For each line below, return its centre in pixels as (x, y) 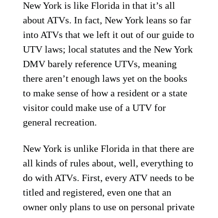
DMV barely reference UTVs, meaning (100, 64)
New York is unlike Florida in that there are (109, 148)
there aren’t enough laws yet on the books (105, 78)
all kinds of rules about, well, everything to (108, 163)
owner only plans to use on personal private (109, 207)
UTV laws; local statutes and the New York (108, 49)
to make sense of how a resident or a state (105, 93)
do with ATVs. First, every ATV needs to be (109, 178)
